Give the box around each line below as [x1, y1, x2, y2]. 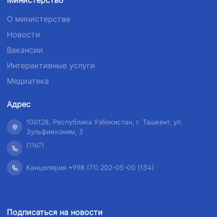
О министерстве [7, 14, 70, 24]
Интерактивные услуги [7, 61, 95, 70]
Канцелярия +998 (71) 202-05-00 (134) [26, 163, 154, 171]
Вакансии [7, 45, 43, 55]
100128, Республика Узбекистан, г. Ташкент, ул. [26, 118, 183, 126]
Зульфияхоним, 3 [26, 127, 83, 136]
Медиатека [7, 76, 49, 86]
